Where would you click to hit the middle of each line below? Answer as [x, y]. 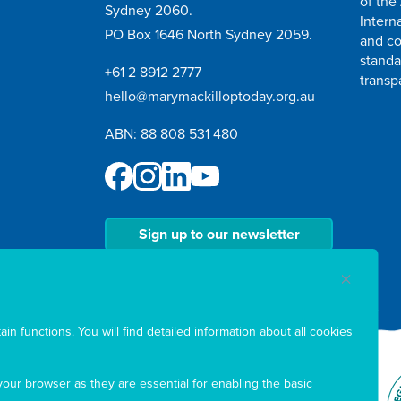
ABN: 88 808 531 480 [171, 134]
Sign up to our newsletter [219, 234]
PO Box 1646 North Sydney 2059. [209, 34]
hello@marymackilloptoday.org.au [210, 96]
